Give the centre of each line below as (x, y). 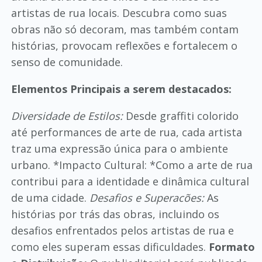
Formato (232, 247)
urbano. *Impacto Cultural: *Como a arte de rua (132, 165)
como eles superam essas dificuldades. (110, 247)
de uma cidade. (50, 198)
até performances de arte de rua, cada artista (126, 132)
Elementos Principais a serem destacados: (121, 89)
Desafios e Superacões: (146, 198)
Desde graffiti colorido (180, 116)
